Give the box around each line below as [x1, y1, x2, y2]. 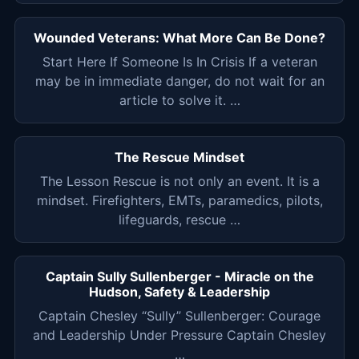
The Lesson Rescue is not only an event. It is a [39, 173, 320, 190]
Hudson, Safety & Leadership [89, 284, 270, 301]
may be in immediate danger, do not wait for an [34, 73, 325, 90]
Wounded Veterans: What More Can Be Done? [34, 30, 325, 46]
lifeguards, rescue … [119, 212, 240, 228]
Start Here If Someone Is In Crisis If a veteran [42, 54, 317, 71]
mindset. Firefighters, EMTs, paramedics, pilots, [36, 192, 323, 209]
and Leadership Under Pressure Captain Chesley [33, 327, 326, 344]
